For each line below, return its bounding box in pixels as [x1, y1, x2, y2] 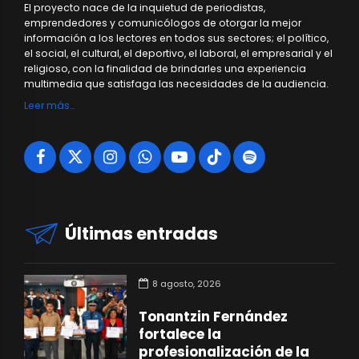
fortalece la [139, 325, 222, 345]
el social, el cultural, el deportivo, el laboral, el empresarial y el [24, 46, 333, 60]
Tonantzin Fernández [139, 307, 288, 327]
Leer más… [24, 98, 75, 112]
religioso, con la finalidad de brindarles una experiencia [24, 61, 306, 75]
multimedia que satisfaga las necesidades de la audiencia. [24, 76, 329, 91]
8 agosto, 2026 [152, 277, 222, 291]
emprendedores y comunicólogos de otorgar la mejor [24, 15, 301, 30]
